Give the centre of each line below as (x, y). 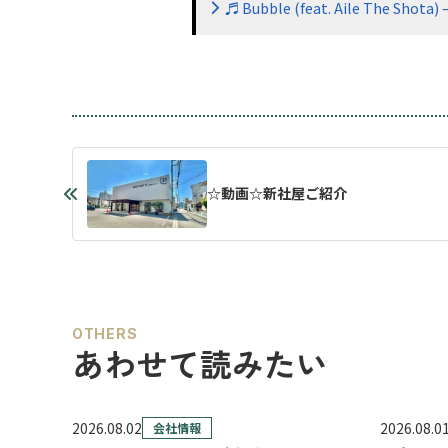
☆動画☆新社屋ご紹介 (277, 193)
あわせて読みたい (200, 362)
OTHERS (105, 333)
